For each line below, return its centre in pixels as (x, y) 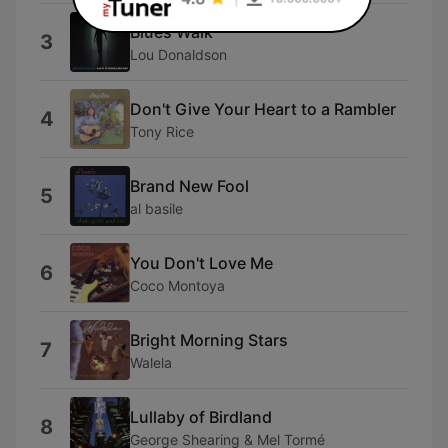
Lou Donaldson (178, 54)
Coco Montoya (177, 285)
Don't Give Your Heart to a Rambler (263, 108)
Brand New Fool (189, 185)
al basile (156, 208)
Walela (151, 362)
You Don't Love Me (201, 262)
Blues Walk (171, 31)
